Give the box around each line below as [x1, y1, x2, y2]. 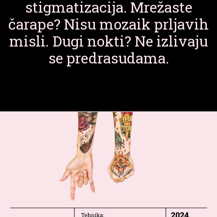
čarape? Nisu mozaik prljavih [8, 14, 209, 33]
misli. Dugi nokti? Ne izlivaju [9, 31, 208, 50]
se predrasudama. [48, 48, 169, 67]
